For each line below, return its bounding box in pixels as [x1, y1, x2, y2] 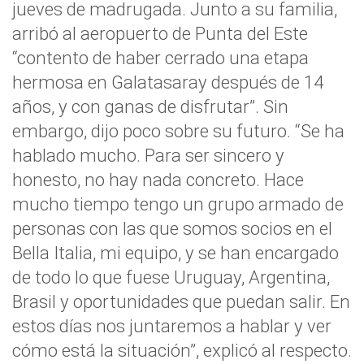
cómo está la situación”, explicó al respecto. [12, 340, 352, 361]
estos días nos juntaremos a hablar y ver [12, 315, 331, 336]
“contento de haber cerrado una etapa [12, 47, 309, 68]
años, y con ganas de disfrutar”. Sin [12, 96, 288, 117]
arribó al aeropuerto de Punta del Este [12, 23, 308, 44]
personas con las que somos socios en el [12, 218, 332, 239]
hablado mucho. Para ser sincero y [12, 145, 284, 166]
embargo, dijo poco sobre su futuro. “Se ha [12, 120, 344, 141]
